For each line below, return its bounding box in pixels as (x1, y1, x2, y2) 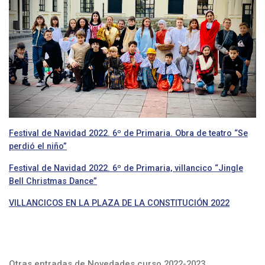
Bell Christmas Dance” (9, 176, 97, 186)
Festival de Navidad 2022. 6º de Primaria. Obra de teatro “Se (9, 128, 248, 138)
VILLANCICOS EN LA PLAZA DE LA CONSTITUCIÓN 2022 (9, 198, 230, 208)
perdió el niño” (9, 141, 67, 151)
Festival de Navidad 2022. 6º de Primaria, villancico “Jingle (9, 163, 243, 173)
